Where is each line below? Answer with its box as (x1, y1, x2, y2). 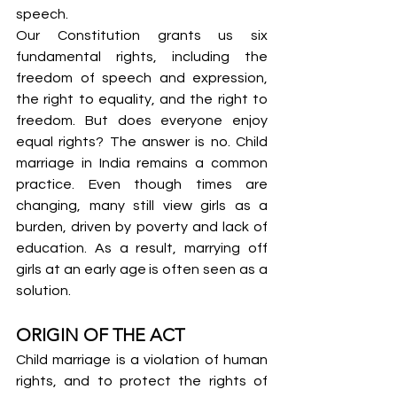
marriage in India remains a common (16, 156, 268, 170)
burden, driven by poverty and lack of (16, 220, 268, 234)
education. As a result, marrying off (16, 241, 268, 255)
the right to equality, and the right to (16, 92, 268, 106)
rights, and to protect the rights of (16, 374, 268, 388)
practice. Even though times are (16, 177, 268, 191)
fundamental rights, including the (16, 50, 268, 64)
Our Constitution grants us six (16, 28, 268, 43)
